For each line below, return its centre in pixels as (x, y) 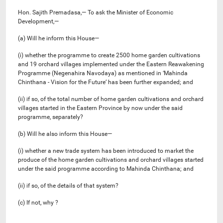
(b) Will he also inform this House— (65, 134)
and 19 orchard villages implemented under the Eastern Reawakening (111, 64)
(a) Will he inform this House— (58, 38)
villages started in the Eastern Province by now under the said (100, 108)
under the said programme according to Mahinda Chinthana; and (106, 168)
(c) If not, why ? (38, 202)
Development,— (38, 21)
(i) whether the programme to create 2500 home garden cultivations (109, 55)
